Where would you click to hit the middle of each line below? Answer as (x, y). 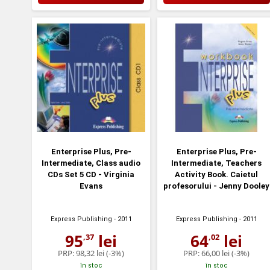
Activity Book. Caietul (217, 174)
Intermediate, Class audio (91, 163)
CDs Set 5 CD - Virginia (91, 174)
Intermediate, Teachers (217, 163)
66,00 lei (216, 253)
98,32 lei (90, 253)
